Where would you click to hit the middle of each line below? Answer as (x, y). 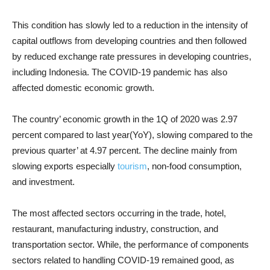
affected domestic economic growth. (83, 88)
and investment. (43, 182)
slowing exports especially (65, 166)
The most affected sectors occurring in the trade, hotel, (119, 213)
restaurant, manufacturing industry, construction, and (115, 229)
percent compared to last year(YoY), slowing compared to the (132, 135)
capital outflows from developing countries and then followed (129, 41)
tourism (132, 166)
